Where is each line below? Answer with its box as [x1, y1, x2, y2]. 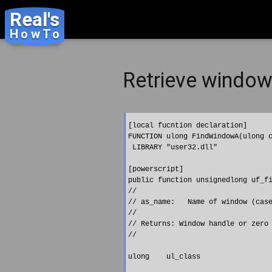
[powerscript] [128, 165, 184, 174]
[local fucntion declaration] [128, 121, 248, 131]
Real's [9, 7, 59, 31]
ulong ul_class [128, 253, 201, 262]
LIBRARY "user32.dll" [128, 143, 218, 152]
